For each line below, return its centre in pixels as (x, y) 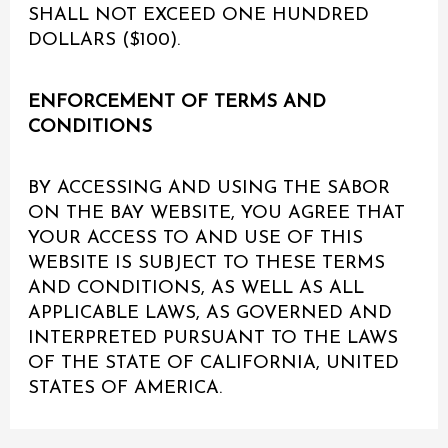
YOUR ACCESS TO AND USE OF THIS (196, 239)
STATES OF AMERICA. (125, 389)
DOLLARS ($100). (104, 41)
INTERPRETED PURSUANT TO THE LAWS (213, 339)
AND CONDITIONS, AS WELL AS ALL (196, 289)
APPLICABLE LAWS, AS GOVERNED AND (210, 314)
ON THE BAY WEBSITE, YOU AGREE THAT (217, 214)
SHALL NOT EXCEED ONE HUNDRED (199, 16)
